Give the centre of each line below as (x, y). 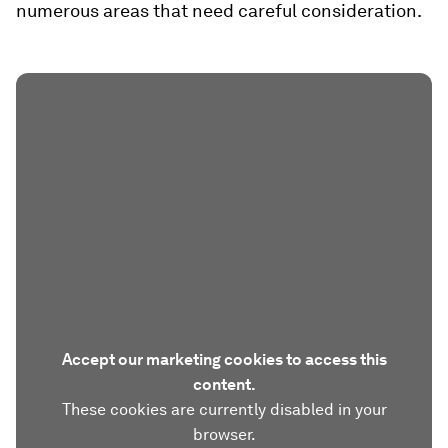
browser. (224, 434)
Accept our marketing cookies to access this (224, 359)
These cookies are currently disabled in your (224, 409)
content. (224, 384)
